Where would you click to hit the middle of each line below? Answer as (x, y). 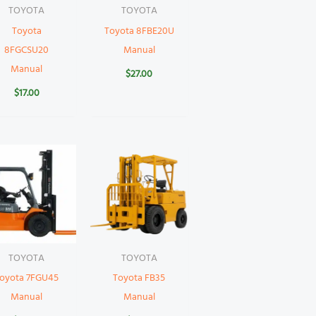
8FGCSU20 (27, 51)
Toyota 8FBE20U (139, 32)
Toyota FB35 (139, 279)
